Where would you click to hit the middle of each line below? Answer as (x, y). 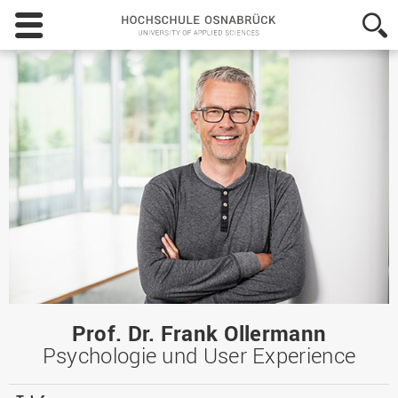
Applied (331, 106)
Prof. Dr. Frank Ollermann (199, 334)
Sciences (335, 124)
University (338, 71)
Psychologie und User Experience (199, 356)
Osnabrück (341, 35)
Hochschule (343, 17)
